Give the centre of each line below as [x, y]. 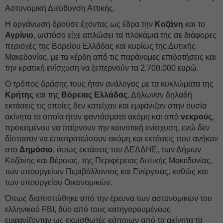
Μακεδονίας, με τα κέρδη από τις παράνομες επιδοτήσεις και [111, 57]
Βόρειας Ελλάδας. [95, 95]
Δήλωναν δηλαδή [161, 95]
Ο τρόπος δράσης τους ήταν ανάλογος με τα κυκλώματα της [109, 84]
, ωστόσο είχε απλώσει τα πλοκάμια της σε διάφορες [125, 35]
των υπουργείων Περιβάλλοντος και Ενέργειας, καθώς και [107, 171]
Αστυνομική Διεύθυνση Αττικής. [60, 8]
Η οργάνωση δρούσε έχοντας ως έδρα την [80, 24]
